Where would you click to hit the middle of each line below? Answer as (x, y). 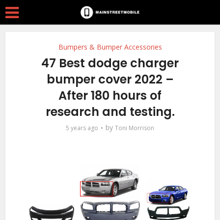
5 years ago (82, 128)
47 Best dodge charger (110, 63)
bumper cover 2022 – (110, 79)
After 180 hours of (110, 96)
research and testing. (110, 112)
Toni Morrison (135, 128)
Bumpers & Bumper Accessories (110, 47)
